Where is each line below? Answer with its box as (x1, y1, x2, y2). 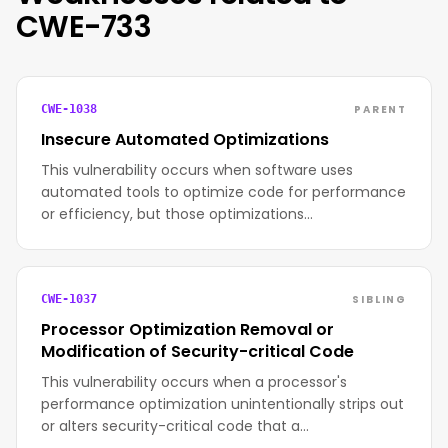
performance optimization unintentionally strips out (41, 394, 404, 414)
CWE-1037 (41, 292, 97, 306)
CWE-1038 (41, 102, 97, 116)
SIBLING (352, 291, 407, 307)
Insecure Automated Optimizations (41, 128, 329, 151)
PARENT (354, 101, 407, 117)
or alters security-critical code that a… (41, 416, 309, 436)
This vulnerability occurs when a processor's (41, 372, 347, 392)
